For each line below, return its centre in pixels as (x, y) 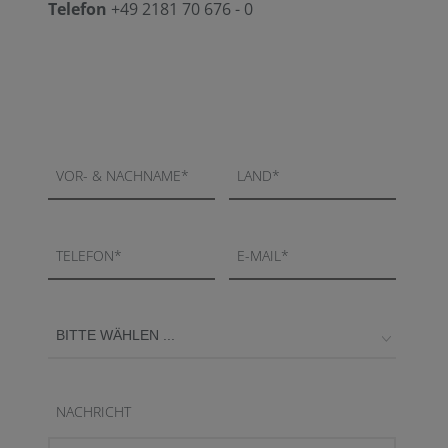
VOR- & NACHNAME (118, 175)
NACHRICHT (93, 411)
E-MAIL (258, 255)
